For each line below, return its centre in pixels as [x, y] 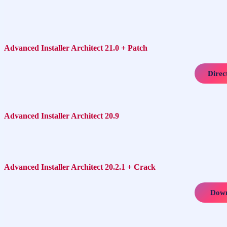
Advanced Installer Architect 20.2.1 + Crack [80, 167]
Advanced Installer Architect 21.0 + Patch [76, 48]
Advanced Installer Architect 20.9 [62, 116]
